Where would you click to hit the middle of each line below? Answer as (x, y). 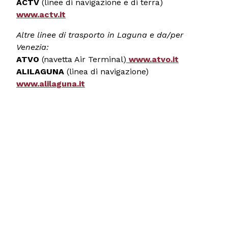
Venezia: (33, 47)
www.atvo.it (152, 59)
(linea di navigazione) (108, 71)
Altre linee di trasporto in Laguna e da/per (100, 35)
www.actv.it (41, 14)
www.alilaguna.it (51, 83)
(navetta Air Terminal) (84, 59)
